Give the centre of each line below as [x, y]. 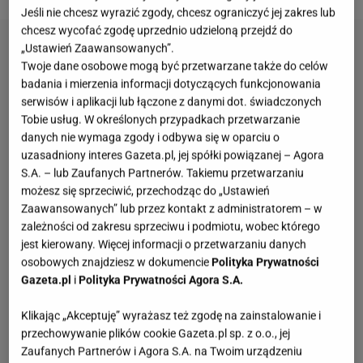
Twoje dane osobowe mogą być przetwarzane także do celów [175, 66]
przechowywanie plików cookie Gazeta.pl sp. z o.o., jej [156, 333]
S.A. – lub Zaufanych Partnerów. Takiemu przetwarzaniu [163, 173]
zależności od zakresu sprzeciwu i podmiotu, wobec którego [171, 226]
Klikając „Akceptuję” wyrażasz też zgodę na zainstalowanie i [171, 316]
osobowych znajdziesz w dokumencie [117, 262]
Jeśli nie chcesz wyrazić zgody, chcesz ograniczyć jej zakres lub [179, 13]
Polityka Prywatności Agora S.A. [161, 280]
